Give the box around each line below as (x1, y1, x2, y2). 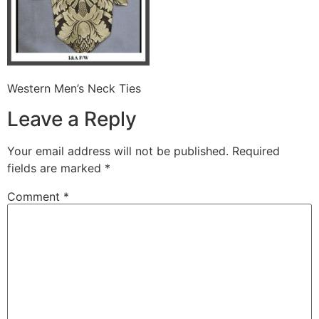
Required (232, 143, 280, 158)
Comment (7, 189, 63, 204)
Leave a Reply (7, 106, 137, 131)
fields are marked (7, 160, 105, 175)
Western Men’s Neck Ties (7, 81, 141, 96)
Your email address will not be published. (7, 143, 229, 158)
